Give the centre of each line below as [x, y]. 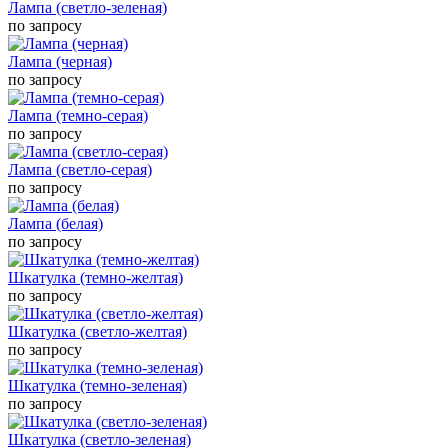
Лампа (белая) [55, 223]
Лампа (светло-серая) [80, 169]
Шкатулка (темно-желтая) [95, 277]
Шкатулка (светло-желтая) [97, 331]
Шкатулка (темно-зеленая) [97, 385]
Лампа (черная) [60, 61]
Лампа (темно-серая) [78, 115]
